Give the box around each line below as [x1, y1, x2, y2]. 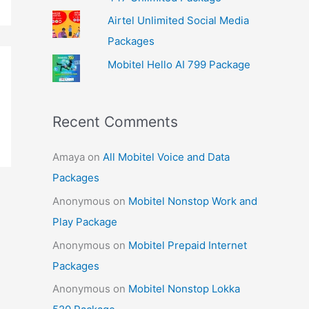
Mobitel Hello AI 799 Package [107, 58, 250, 71]
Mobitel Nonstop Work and [128, 194, 257, 208]
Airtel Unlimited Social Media [107, 14, 249, 28]
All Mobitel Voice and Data [103, 150, 230, 163]
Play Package [52, 215, 117, 228]
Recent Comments [52, 113, 178, 130]
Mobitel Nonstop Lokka [128, 282, 240, 296]
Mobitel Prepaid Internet [128, 238, 247, 252]
